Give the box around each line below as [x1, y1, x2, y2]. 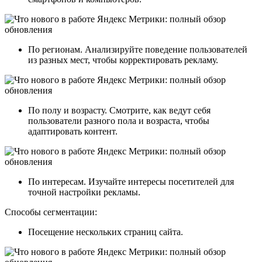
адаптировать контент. [28, 126, 118, 136]
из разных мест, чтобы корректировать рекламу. [28, 54, 218, 65]
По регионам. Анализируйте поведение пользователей [28, 44, 247, 54]
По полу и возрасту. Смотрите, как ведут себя [28, 105, 211, 115]
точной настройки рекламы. [28, 187, 140, 197]
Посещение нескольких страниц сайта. [28, 226, 183, 237]
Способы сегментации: [5, 206, 97, 217]
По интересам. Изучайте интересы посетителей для [28, 176, 234, 187]
